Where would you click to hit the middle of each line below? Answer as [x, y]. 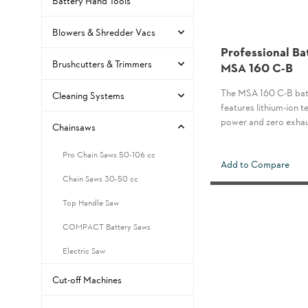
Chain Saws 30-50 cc [100, 178]
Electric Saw [84, 250]
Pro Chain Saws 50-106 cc [109, 154]
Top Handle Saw [91, 202]
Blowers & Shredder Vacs [104, 32]
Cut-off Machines [87, 279]
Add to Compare [255, 164]
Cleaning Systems [88, 95]
